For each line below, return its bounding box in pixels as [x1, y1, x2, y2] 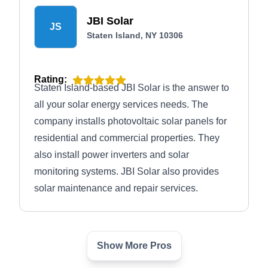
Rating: [34, 74, 67, 84]
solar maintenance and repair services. [34, 183, 198, 193]
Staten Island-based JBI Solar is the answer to [34, 83, 229, 93]
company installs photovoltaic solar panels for [34, 116, 227, 126]
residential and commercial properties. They [34, 133, 220, 143]
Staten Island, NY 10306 [87, 31, 183, 40]
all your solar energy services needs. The [34, 99, 208, 109]
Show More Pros [96, 240, 172, 251]
